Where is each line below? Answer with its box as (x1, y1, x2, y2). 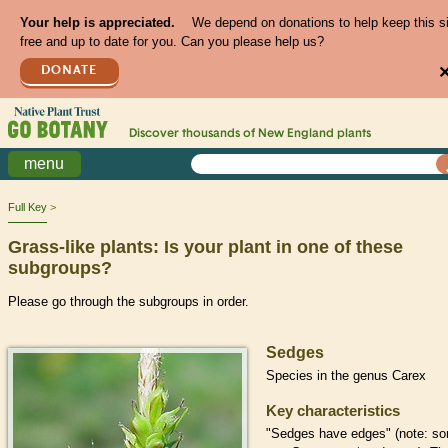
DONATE (41, 63, 98, 77)
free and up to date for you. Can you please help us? (19, 34, 324, 50)
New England (257, 128, 334, 141)
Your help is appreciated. (19, 15, 175, 31)
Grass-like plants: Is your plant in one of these (8, 236, 403, 257)
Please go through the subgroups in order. (8, 293, 249, 309)
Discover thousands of (128, 128, 258, 141)
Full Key (8, 201, 47, 214)
